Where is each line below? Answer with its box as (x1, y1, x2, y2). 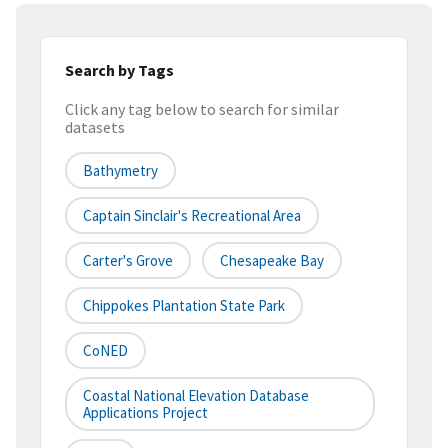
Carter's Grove (83, 251, 173, 271)
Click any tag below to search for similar (65, 99, 339, 120)
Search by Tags (65, 59, 174, 80)
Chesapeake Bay (220, 251, 324, 271)
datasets (65, 117, 125, 138)
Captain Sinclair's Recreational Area (83, 206, 301, 226)
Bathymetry (83, 161, 158, 181)
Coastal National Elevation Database (83, 386, 309, 406)
